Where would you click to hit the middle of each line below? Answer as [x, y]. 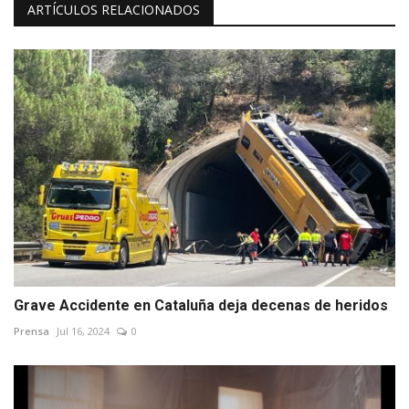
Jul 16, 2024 [83, 330]
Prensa [31, 330]
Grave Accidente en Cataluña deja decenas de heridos [201, 305]
